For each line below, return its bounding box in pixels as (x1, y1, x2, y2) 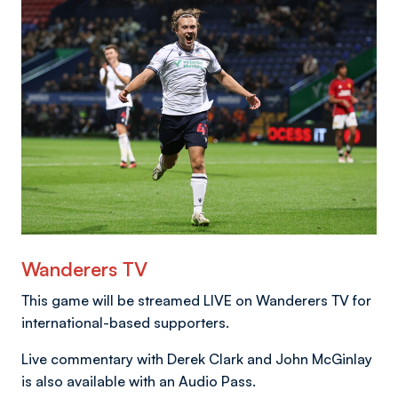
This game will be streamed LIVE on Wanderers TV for (21, 291, 371, 309)
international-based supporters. (21, 313, 229, 331)
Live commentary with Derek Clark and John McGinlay (21, 349, 372, 368)
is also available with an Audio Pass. (21, 371, 256, 390)
